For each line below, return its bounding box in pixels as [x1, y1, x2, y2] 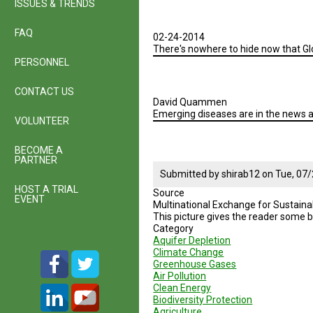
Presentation [214, 10, 272, 22]
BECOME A [15, 145, 63, 156]
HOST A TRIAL [15, 184, 78, 195]
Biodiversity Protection [153, 294, 253, 305]
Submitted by [160, 168, 222, 180]
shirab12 [221, 168, 261, 180]
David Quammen [153, 96, 228, 108]
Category [153, 223, 194, 234]
